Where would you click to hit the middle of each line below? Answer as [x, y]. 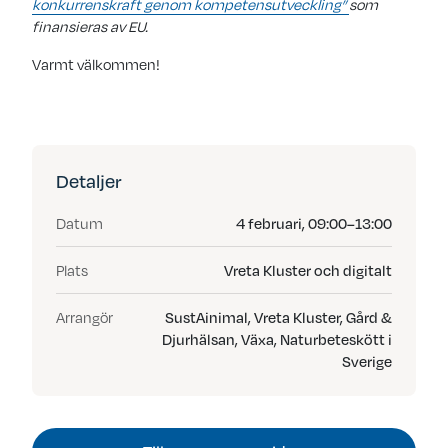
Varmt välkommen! [96, 64]
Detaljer [89, 181]
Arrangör [84, 317]
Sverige [367, 361]
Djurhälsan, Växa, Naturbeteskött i [277, 339]
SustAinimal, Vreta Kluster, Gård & [278, 317]
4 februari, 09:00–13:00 [314, 223]
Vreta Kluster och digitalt [308, 270]
